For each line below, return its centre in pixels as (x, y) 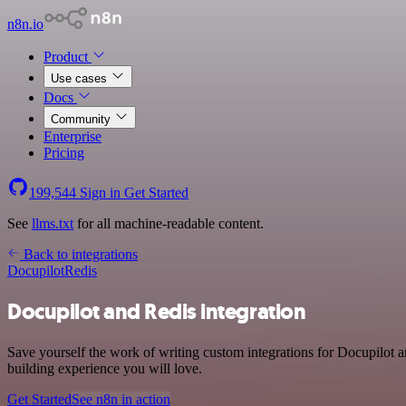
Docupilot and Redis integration (157, 311)
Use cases (81, 78)
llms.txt (53, 223)
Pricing (64, 153)
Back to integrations (79, 254)
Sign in (100, 193)
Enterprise (72, 136)
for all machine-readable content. (169, 223)
